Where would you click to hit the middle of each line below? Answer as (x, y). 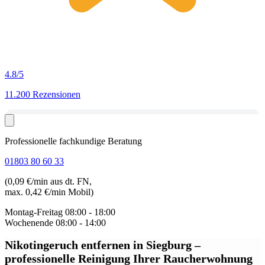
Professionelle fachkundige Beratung (73, 141)
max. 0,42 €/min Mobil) (49, 192)
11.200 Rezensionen (43, 94)
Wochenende (29, 223)
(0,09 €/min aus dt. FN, (48, 181)
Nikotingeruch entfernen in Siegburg (100, 245)
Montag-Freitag (34, 212)
